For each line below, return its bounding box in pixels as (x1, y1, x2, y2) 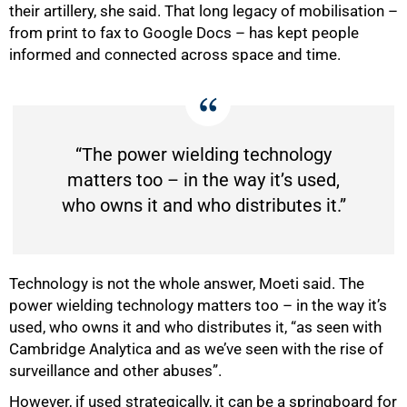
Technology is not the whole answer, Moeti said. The (9, 274, 364, 293)
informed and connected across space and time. (9, 45, 341, 65)
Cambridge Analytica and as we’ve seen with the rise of (9, 340, 383, 359)
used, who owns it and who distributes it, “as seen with (9, 318, 382, 337)
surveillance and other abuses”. (9, 362, 222, 381)
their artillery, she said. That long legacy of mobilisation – (9, 2, 398, 21)
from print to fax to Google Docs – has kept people (9, 24, 359, 43)
